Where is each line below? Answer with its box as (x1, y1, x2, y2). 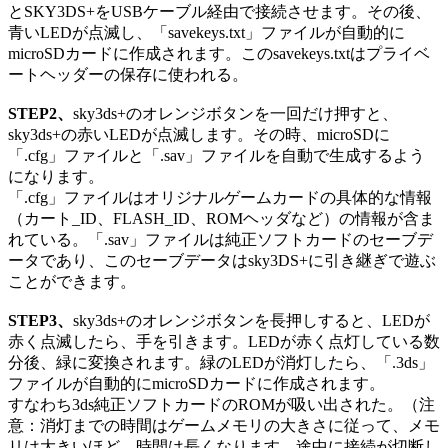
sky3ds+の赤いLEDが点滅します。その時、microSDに (8, 126, 390, 144)
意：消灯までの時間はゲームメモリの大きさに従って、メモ (8, 417, 440, 435)
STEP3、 (8, 312, 73, 330)
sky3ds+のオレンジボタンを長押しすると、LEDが (73, 312, 430, 330)
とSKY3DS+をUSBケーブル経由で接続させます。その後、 (8, 3, 431, 21)
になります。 (8, 168, 104, 186)
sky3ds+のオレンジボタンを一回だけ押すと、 (73, 105, 398, 123)
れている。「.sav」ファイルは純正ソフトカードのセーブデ (8, 231, 433, 249)
